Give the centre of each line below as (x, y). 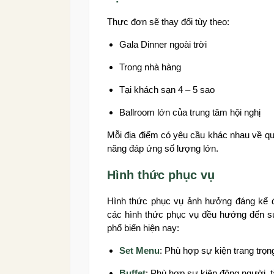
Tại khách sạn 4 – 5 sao (167, 90)
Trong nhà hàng (150, 67)
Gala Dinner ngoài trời (163, 45)
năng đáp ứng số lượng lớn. (163, 149)
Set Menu (139, 251)
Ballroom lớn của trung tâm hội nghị (190, 113)
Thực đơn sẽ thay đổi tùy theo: (168, 22)
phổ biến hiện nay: (143, 228)
